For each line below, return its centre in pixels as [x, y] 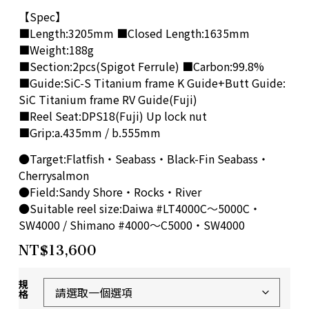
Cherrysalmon [53, 176]
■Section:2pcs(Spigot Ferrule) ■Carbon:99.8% [141, 66]
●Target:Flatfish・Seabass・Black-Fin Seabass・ [143, 159]
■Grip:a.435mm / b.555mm [89, 132]
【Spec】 [42, 16]
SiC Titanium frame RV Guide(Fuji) [108, 99]
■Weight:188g [56, 49]
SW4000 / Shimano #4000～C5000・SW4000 [131, 225]
